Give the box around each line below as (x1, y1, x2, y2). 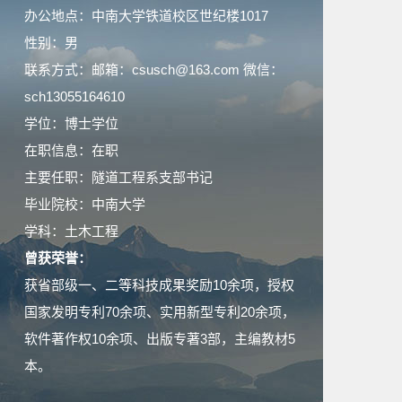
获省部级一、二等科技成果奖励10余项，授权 (24, 277, 294, 293)
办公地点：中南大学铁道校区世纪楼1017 (24, 8, 268, 23)
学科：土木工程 (24, 223, 118, 239)
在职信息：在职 (24, 143, 118, 158)
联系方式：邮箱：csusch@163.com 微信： (24, 62, 284, 77)
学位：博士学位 (24, 116, 118, 131)
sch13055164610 (24, 89, 125, 104)
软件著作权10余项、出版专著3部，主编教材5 (24, 331, 295, 346)
